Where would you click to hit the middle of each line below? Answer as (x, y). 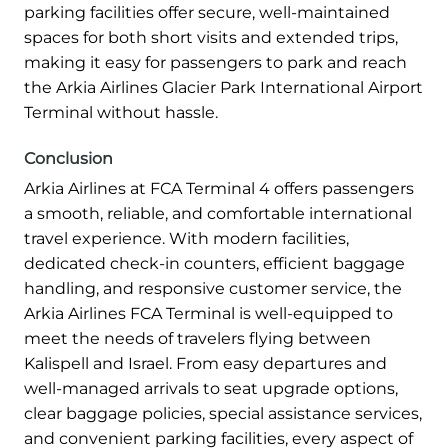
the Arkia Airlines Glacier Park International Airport (223, 87)
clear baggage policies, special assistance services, (223, 413)
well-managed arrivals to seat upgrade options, (211, 388)
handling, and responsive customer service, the (213, 288)
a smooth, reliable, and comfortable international (218, 213)
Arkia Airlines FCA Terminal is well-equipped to (208, 313)
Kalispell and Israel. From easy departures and (205, 363)
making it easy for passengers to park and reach (215, 62)
